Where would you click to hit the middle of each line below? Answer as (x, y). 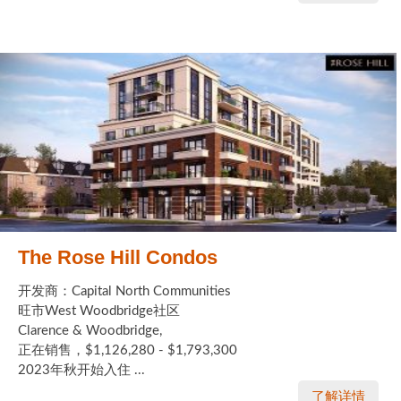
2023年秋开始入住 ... (81, 370)
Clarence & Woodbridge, (90, 330)
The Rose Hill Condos (118, 257)
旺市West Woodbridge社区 (99, 311)
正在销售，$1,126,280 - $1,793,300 (128, 350)
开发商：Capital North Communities (124, 291)
